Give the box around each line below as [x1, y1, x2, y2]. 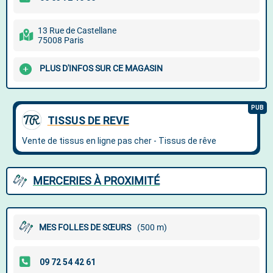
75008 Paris [38, 35, 83, 45]
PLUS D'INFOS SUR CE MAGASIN [40, 63, 163, 74]
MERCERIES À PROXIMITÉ [33, 174, 160, 187]
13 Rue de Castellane [38, 26, 116, 35]
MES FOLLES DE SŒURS [39, 222, 131, 232]
